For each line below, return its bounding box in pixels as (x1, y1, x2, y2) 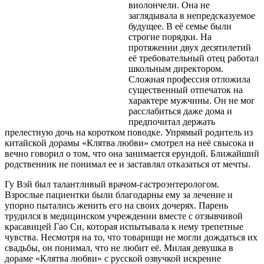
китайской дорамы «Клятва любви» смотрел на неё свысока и (5, 138, 254, 148)
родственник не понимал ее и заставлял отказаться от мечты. (5, 159, 250, 169)
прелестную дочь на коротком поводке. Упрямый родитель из (5, 127, 253, 137)
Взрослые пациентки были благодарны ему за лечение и (5, 190, 233, 200)
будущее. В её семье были (128, 21, 232, 31)
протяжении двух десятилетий (128, 42, 251, 52)
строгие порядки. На (128, 32, 212, 42)
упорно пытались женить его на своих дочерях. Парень (5, 200, 228, 210)
